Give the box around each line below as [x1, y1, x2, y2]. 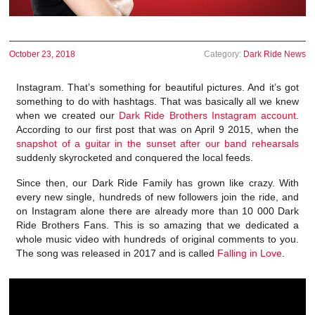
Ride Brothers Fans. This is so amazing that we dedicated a [16, 219, 299, 231]
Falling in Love [217, 247, 282, 259]
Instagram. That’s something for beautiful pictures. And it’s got [16, 82, 299, 94]
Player [8, 293, 37, 305]
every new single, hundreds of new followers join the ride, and [16, 191, 299, 203]
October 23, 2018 [9, 49, 75, 60]
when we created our [16, 110, 119, 122]
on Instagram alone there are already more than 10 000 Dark [16, 205, 299, 217]
